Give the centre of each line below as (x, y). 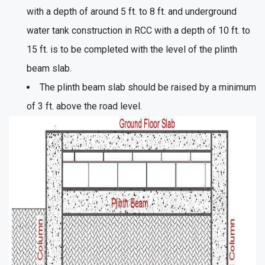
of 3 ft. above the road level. (84, 106)
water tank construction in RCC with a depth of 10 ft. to (138, 30)
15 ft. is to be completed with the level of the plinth (132, 49)
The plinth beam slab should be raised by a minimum (148, 87)
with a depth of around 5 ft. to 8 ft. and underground (132, 11)
